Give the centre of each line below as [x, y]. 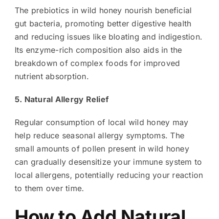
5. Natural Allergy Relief [61, 99]
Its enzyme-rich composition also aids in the [98, 50]
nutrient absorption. [52, 76]
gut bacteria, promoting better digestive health [103, 23]
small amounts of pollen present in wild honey [102, 148]
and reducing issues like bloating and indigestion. [108, 36]
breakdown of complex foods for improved [97, 63]
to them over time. [49, 188]
